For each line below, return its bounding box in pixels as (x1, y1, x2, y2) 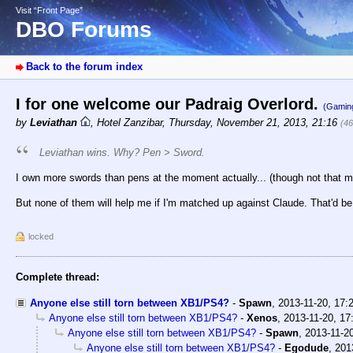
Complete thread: (16, 271, 99, 284)
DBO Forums (16, 17, 152, 43)
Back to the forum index (26, 61, 143, 73)
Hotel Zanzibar (97, 117, 162, 129)
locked (28, 232, 54, 242)
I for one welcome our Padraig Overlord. (16, 95, 323, 113)
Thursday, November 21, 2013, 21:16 (169, 117, 340, 129)
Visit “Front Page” (16, 6, 83, 15)
